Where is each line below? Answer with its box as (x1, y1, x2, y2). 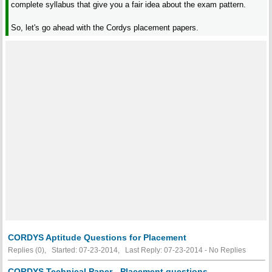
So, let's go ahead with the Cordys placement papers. (11, 22, 199, 32)
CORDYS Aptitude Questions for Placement (7, 232, 186, 242)
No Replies (208, 245, 246, 254)
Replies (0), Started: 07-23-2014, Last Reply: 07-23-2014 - (7, 245, 209, 254)
